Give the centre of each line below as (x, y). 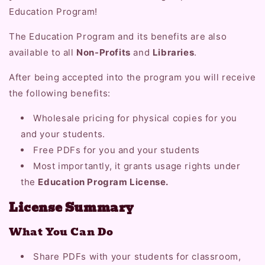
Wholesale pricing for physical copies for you (135, 118)
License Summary (72, 207)
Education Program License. (104, 182)
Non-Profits (104, 53)
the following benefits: (60, 93)
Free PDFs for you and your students (117, 150)
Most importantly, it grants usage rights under (137, 166)
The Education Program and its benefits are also (118, 37)
